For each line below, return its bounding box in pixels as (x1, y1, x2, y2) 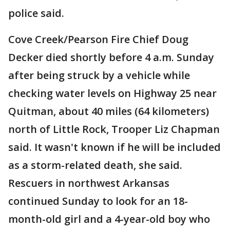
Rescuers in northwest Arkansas (8, 176, 169, 190)
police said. (8, 6, 64, 20)
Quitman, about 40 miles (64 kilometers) (8, 104, 209, 118)
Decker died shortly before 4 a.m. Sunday (8, 50, 214, 64)
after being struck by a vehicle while (8, 68, 190, 82)
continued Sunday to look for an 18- (8, 194, 188, 208)
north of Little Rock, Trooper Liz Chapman (8, 122, 220, 136)
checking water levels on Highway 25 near (8, 86, 217, 100)
